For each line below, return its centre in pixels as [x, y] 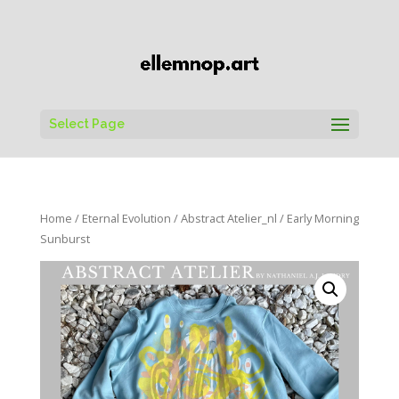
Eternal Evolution [126, 218]
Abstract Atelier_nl [228, 218]
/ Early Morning [318, 218]
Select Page [86, 123]
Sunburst [65, 238]
